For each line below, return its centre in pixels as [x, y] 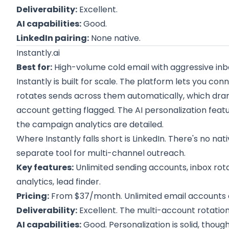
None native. [115, 38]
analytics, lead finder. [59, 182]
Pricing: [33, 196]
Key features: [45, 167]
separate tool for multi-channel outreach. [101, 153]
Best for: [35, 67]
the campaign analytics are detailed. [90, 124]
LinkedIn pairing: [53, 38]
